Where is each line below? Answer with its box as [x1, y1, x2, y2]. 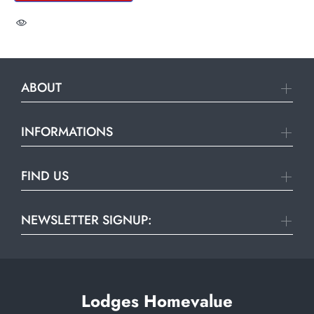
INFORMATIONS [21, 123, 113, 141]
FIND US [21, 167, 69, 185]
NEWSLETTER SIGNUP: [21, 211, 152, 229]
